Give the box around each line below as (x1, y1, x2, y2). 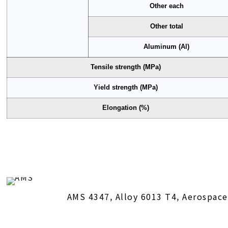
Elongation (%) (102, 104, 150, 111)
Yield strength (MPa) (94, 83, 158, 91)
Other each (149, 2, 184, 10)
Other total (150, 22, 183, 30)
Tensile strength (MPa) (91, 63, 161, 71)
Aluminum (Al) (144, 43, 190, 50)
